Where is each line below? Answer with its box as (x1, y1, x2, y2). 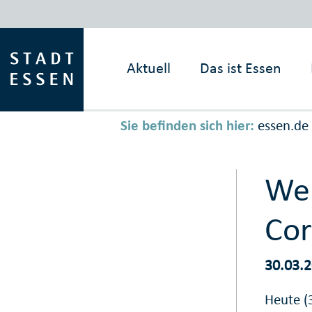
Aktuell (127, 58, 171, 77)
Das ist (200, 58, 242, 77)
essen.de (257, 116, 309, 135)
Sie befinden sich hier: (120, 116, 254, 135)
